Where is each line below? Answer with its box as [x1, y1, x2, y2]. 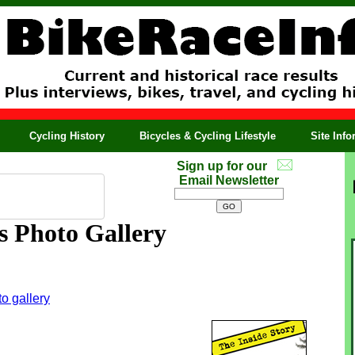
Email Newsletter [179, 174, 279, 187]
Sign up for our [176, 159, 267, 173]
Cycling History [29, 130, 105, 142]
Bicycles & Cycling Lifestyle [139, 130, 276, 142]
